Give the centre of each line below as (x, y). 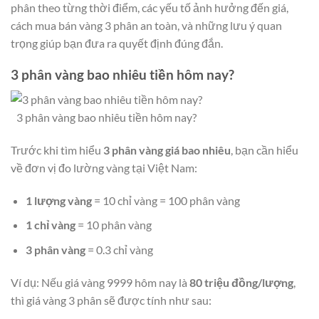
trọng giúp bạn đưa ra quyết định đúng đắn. (117, 43)
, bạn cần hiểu (265, 150)
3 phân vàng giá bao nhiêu (167, 150)
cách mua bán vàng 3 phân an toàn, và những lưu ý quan (146, 25)
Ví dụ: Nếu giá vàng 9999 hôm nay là (100, 282)
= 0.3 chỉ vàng (119, 249)
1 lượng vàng (58, 200)
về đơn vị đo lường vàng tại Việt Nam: (104, 167)
